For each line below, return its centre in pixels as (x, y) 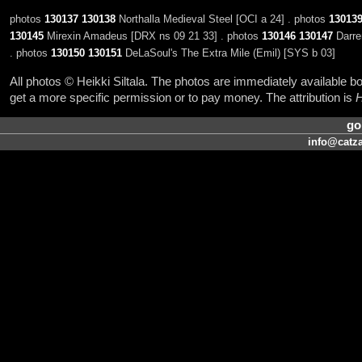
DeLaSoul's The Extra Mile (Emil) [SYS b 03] (228, 53)
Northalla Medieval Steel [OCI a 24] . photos (222, 19)
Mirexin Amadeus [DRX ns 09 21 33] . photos (152, 36)
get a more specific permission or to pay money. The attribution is (182, 97)
